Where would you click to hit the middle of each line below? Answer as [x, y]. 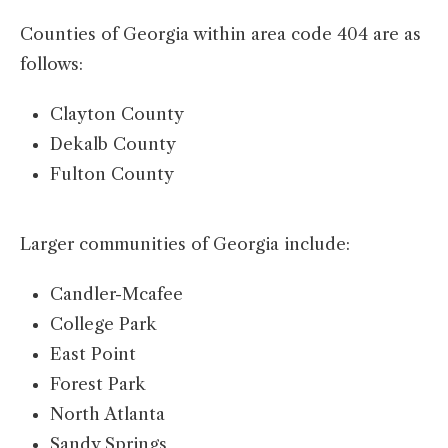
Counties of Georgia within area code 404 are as [220, 34]
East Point [93, 354]
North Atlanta [107, 414]
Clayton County [117, 114]
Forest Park [98, 384]
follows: [51, 64]
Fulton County [112, 174]
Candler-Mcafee [116, 294]
